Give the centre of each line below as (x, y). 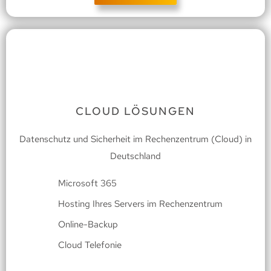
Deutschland (135, 156)
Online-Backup (88, 225)
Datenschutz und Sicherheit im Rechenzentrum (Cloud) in (135, 139)
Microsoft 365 (87, 184)
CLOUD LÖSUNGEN (135, 111)
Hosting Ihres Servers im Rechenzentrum (140, 204)
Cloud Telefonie (90, 245)
